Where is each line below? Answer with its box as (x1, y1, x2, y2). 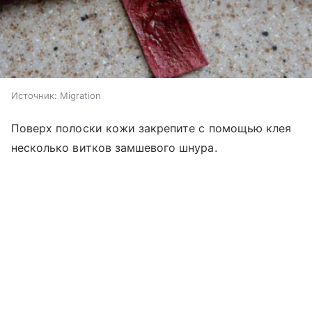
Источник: (11, 90, 57, 101)
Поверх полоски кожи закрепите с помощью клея (11, 121, 292, 135)
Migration (60, 90, 101, 101)
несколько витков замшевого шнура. (11, 141, 217, 155)
